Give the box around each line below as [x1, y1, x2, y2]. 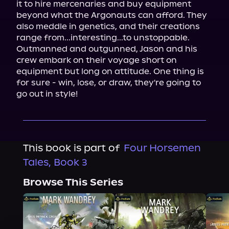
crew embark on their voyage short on [16, 55, 177, 65]
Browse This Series [22, 176, 123, 188]
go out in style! [16, 89, 78, 99]
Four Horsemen [123, 142, 201, 154]
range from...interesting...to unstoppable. [16, 33, 190, 42]
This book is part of [22, 142, 120, 154]
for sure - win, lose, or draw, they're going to [16, 78, 201, 87]
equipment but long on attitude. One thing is [16, 66, 204, 76]
